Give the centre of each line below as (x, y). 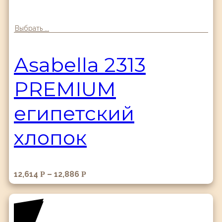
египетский (74, 113)
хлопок (50, 137)
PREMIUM (65, 89)
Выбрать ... (32, 28)
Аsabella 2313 (80, 64)
